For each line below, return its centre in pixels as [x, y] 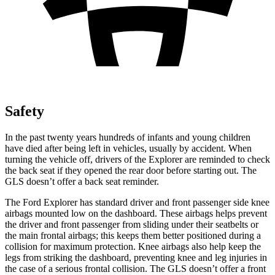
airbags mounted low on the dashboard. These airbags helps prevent [136, 213]
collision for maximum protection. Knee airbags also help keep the [133, 246]
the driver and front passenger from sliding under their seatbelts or [132, 224]
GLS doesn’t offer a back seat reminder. [82, 181]
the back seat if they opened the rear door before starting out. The [131, 170]
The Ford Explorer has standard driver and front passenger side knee [137, 202]
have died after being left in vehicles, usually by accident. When [128, 148]
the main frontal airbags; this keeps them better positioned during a [133, 235]
